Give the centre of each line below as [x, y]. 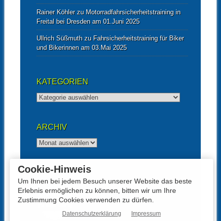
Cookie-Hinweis [55, 169]
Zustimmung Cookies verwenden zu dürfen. [86, 200]
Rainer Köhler [55, 12]
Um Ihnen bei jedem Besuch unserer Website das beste [105, 181]
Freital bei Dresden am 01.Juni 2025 [88, 22]
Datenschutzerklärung [92, 214]
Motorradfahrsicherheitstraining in [133, 12]
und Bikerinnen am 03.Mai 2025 [81, 48]
